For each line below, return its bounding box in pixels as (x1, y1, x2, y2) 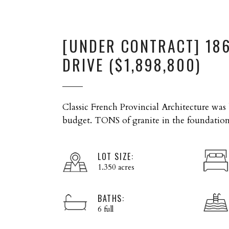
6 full (98, 204, 113, 215)
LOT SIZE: (98, 150, 134, 163)
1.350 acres (98, 162, 134, 173)
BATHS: (98, 192, 125, 205)
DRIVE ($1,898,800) (62, 53, 201, 77)
